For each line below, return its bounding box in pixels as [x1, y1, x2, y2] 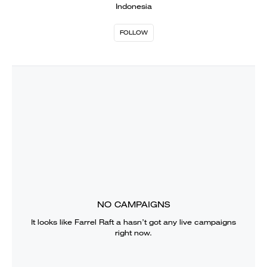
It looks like [31, 216, 74, 227]
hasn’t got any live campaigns [121, 216, 236, 227]
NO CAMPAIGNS [97, 198, 170, 210]
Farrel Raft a [74, 216, 121, 227]
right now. [115, 227, 152, 238]
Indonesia [115, 1, 152, 11]
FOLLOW [119, 29, 148, 36]
